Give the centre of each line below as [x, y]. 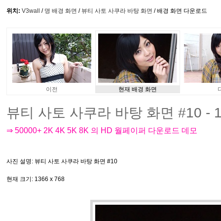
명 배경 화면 [61, 11]
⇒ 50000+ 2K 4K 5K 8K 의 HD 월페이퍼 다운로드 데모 [102, 130]
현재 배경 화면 [138, 89]
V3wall [31, 11]
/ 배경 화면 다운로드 [180, 11]
